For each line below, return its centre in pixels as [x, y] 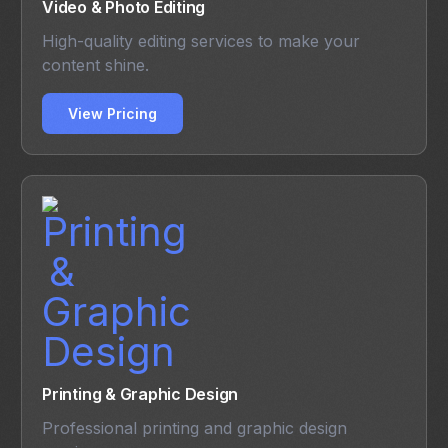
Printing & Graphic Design [140, 394]
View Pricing [113, 114]
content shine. [96, 65]
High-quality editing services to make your [201, 41]
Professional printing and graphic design [195, 428]
